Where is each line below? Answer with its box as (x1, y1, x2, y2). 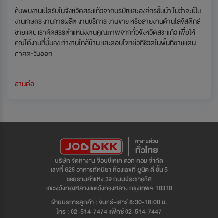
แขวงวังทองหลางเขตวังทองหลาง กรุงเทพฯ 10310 (46, 183, 172, 194)
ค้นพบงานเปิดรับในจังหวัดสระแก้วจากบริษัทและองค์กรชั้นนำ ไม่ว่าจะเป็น (15, 5, 201, 17)
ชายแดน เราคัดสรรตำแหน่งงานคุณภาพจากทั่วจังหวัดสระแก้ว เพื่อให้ (15, 26, 195, 38)
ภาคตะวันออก (15, 48, 52, 59)
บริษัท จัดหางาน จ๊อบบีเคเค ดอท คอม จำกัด (55, 155, 163, 166)
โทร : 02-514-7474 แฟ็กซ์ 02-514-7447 (56, 206, 162, 217)
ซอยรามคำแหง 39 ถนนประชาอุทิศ (66, 174, 152, 184)
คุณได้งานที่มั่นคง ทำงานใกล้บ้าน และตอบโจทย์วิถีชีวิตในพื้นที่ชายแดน (15, 37, 196, 49)
